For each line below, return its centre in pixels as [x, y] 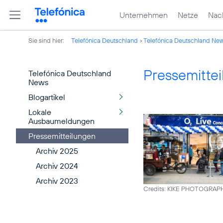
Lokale [40, 112]
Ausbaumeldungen [61, 121]
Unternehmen [144, 15]
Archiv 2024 [57, 166]
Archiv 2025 [57, 151]
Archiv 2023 [57, 181]
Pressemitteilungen [62, 136]
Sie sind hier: [47, 40]
